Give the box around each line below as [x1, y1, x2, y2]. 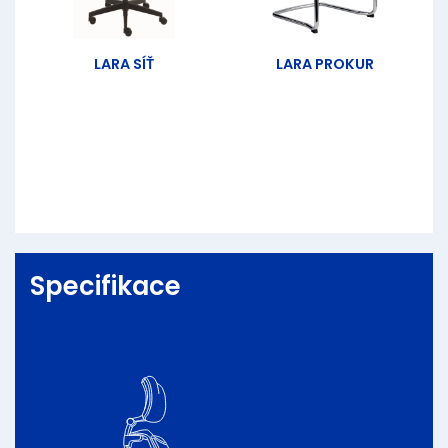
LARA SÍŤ [93, 54, 154, 75]
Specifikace [30, 268, 181, 305]
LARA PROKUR [275, 54, 374, 75]
